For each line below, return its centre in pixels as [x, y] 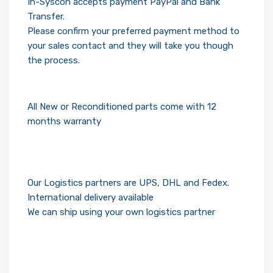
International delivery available [90, 237]
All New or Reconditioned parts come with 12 [122, 124]
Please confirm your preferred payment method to [133, 48]
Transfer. [46, 33]
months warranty [64, 139]
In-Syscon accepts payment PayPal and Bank [124, 19]
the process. [54, 77]
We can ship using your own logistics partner [121, 252]
